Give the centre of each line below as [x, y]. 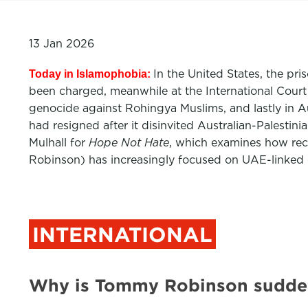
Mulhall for [59, 143]
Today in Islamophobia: [91, 74]
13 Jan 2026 [62, 44]
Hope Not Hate [129, 143]
